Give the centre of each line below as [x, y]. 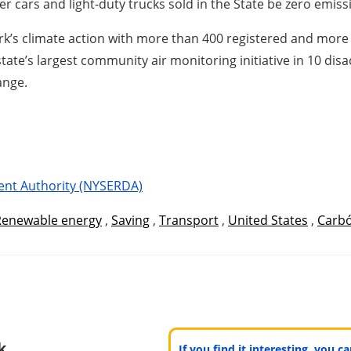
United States [268, 220]
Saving [130, 220]
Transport [189, 220]
